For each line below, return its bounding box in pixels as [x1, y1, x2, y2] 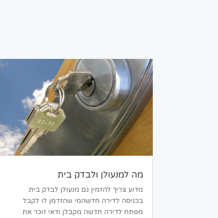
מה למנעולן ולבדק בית [57, 169, 143, 181]
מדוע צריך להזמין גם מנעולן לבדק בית [28, 185, 143, 194]
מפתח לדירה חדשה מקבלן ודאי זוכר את [22, 208, 143, 217]
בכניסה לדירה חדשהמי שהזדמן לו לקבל [22, 197, 143, 205]
